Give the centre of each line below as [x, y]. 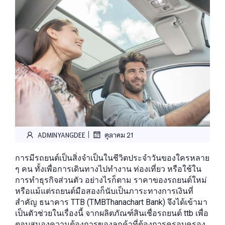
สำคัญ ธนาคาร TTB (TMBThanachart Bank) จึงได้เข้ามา [111, 202]
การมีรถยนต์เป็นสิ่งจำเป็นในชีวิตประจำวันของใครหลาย [112, 158]
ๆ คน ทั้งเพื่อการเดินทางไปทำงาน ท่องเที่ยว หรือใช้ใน [108, 169]
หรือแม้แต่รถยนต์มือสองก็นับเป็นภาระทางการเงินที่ [104, 191]
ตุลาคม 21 [119, 135]
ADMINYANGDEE [62, 135]
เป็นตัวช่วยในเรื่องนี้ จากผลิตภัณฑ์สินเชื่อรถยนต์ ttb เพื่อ [112, 213]
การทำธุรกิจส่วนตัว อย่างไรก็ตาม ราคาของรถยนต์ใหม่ [111, 180]
